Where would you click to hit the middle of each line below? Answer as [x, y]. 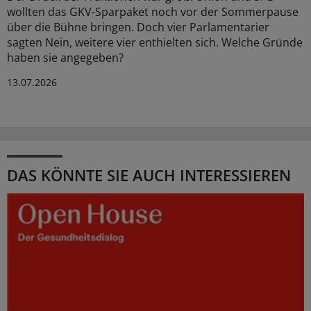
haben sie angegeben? [65, 57]
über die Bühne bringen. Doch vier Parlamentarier [138, 27]
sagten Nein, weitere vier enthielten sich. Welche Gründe [155, 42]
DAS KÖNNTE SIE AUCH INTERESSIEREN [149, 175]
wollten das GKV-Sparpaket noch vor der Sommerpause [153, 11]
